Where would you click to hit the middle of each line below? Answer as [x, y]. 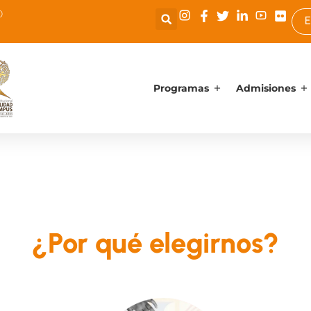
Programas [181, 88]
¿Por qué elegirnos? [155, 243]
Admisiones [266, 88]
